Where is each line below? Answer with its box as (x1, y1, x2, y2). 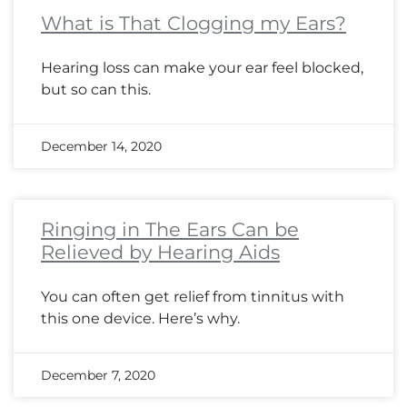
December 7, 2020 (41, 367, 155, 384)
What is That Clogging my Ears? (41, 12, 346, 35)
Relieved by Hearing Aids (41, 241, 280, 264)
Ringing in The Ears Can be (41, 218, 299, 242)
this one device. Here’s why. (41, 310, 240, 328)
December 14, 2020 (41, 138, 162, 155)
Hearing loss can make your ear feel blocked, (41, 59, 363, 77)
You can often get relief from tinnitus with (41, 288, 344, 306)
